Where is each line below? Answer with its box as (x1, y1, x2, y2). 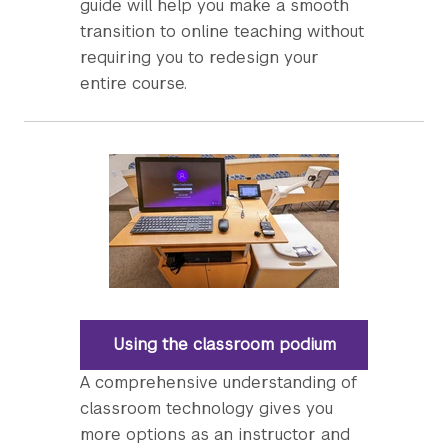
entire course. (80, 73, 187, 94)
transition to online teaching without (80, 21, 364, 42)
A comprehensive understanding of (80, 372, 357, 393)
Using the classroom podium (112, 334, 336, 355)
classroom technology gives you (80, 398, 333, 419)
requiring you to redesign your (80, 47, 319, 68)
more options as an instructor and (80, 424, 350, 445)
